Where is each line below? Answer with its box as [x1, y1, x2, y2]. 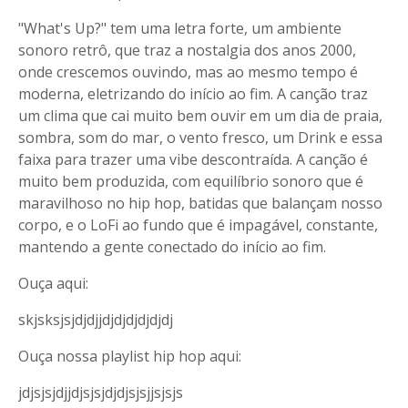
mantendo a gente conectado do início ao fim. [18, 237, 326, 257]
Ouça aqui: [18, 273, 88, 293]
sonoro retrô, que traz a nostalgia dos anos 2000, [18, 40, 356, 60]
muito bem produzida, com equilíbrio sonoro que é [18, 171, 363, 191]
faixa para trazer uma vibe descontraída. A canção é [18, 149, 368, 169]
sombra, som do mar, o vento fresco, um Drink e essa [18, 127, 382, 148]
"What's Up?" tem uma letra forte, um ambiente [18, 18, 342, 38]
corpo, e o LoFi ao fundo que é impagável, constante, [18, 215, 378, 235]
